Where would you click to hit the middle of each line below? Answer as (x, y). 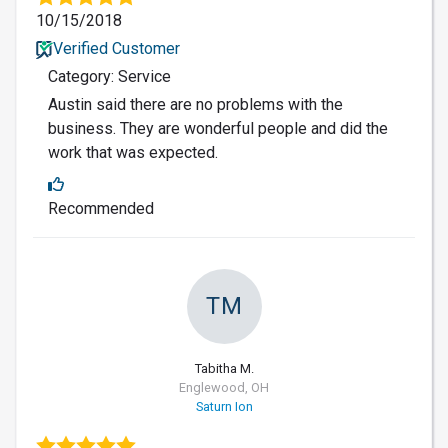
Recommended (101, 208)
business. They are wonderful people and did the (218, 128)
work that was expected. (133, 152)
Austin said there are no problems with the (195, 104)
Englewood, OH (224, 387)
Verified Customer (116, 48)
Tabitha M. (224, 368)
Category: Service (109, 76)
